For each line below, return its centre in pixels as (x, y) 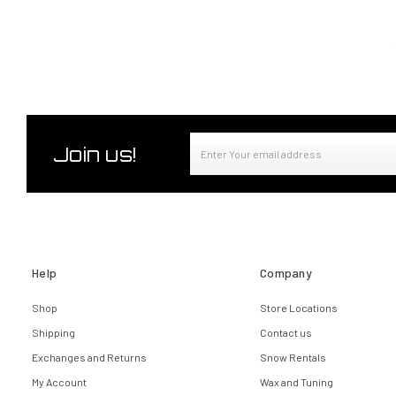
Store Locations (299, 308)
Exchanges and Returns (89, 358)
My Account (59, 382)
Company (286, 273)
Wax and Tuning (297, 382)
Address (214, 162)
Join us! (95, 154)
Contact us (286, 333)
